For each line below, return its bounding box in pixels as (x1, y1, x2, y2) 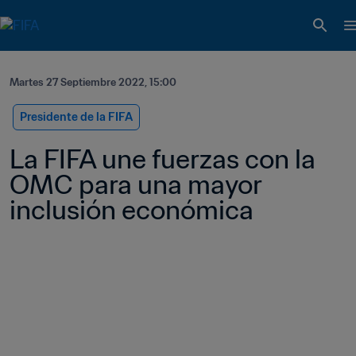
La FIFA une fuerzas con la (10, 142, 315, 176)
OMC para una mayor (10, 168, 261, 201)
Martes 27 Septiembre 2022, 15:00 (10, 75, 176, 89)
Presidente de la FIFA (20, 110, 133, 124)
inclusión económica (10, 193, 259, 226)
